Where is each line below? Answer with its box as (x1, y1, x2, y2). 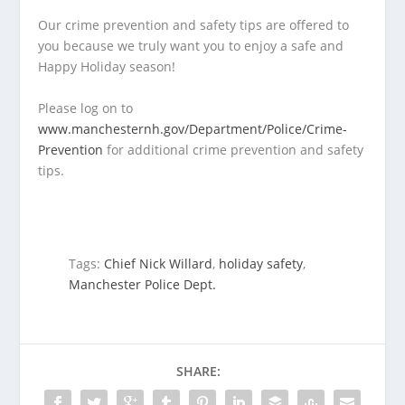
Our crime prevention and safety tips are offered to (38, 16, 350, 34)
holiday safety (219, 254, 304, 272)
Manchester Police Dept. (69, 275, 217, 293)
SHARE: (175, 362, 221, 380)
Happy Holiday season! (38, 58, 176, 76)
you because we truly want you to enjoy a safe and (38, 37, 344, 55)
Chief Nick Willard (104, 254, 213, 272)
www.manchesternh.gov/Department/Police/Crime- (38, 119, 348, 137)
